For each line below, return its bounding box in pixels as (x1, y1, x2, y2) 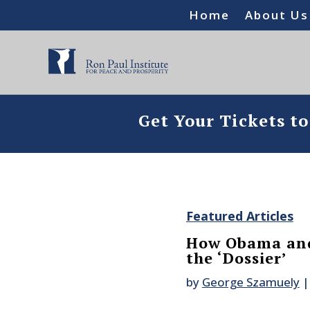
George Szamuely (201, 274, 300, 291)
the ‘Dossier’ (185, 248, 287, 268)
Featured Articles (185, 208, 293, 225)
